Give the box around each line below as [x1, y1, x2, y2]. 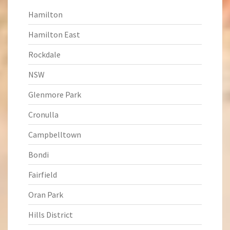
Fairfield [28, 169, 57, 180]
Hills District [28, 209, 73, 220]
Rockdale [28, 49, 61, 60]
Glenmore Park [28, 89, 81, 100]
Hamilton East [28, 29, 80, 40]
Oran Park [28, 189, 63, 200]
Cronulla [28, 109, 59, 120]
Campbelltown [28, 129, 81, 140]
